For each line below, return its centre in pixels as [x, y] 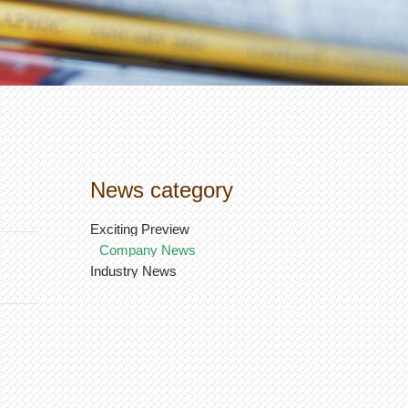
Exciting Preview [140, 229]
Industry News [133, 270]
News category [162, 189]
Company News [148, 250]
